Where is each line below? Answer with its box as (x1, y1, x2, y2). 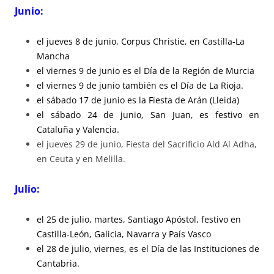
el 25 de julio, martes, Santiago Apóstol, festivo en (37, 213, 241, 225)
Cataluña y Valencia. (37, 123, 119, 135)
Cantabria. (37, 257, 80, 269)
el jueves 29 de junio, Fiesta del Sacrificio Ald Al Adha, (37, 138, 257, 150)
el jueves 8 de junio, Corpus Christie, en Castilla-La (37, 35, 245, 47)
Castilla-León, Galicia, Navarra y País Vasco (37, 228, 211, 240)
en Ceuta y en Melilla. (37, 152, 125, 165)
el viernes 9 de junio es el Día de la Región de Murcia (37, 64, 254, 76)
